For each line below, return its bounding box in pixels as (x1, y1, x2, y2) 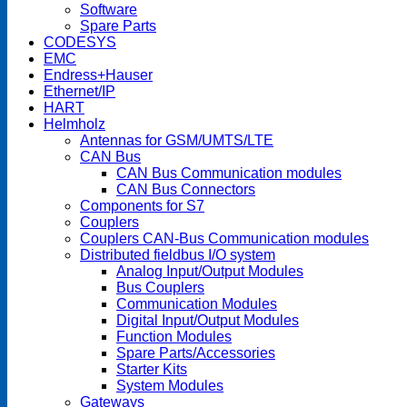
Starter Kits (116, 362, 187, 378)
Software (80, 2, 137, 18)
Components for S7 (80, 198, 204, 214)
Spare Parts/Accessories (116, 345, 275, 362)
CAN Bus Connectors (116, 182, 255, 198)
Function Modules (116, 329, 232, 345)
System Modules (116, 378, 223, 394)
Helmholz (44, 116, 105, 133)
